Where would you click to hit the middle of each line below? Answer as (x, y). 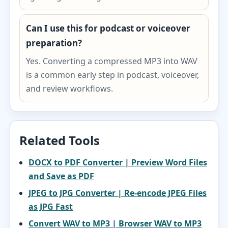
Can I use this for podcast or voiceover (108, 28)
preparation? (54, 43)
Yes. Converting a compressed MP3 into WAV (112, 61)
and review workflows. (70, 89)
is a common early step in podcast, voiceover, (113, 75)
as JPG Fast (51, 207)
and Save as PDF (62, 176)
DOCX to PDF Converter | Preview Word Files (118, 162)
